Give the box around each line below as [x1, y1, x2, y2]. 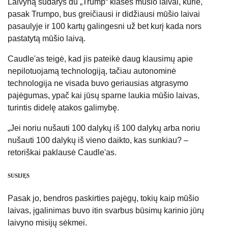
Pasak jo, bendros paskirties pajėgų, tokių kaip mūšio [8, 193, 199, 203]
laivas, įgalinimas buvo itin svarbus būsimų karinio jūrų [8, 206, 204, 215]
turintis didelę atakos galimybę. [8, 103, 119, 112]
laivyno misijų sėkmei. [8, 218, 87, 227]
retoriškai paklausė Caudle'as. [8, 148, 117, 157]
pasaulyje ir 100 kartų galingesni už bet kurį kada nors [8, 21, 202, 31]
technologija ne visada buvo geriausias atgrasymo [8, 78, 188, 88]
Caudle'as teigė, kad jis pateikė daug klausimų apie [8, 54, 193, 63]
